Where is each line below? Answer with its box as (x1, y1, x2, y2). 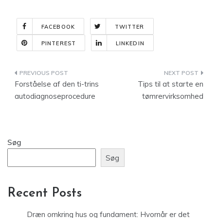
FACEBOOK (41, 23, 75, 30)
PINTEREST (41, 40, 76, 47)
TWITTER (114, 23, 145, 30)
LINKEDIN (115, 40, 145, 47)
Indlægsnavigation (14, 68, 123, 81)
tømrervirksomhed (142, 91, 203, 101)
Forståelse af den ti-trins (15, 79, 99, 89)
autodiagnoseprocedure (15, 91, 95, 101)
